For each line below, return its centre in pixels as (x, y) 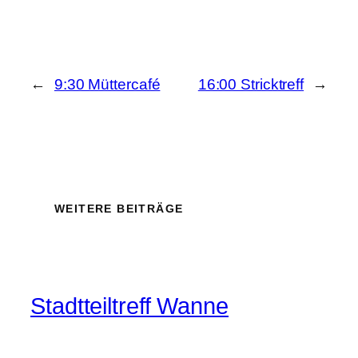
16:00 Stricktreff (251, 85)
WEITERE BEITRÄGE (119, 208)
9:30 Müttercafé (107, 85)
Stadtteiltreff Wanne (129, 306)
